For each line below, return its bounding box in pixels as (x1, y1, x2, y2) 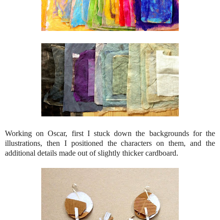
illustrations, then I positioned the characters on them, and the (5, 138, 215, 147)
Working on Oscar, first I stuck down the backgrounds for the (5, 129, 215, 137)
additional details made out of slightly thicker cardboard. (5, 148, 178, 157)
